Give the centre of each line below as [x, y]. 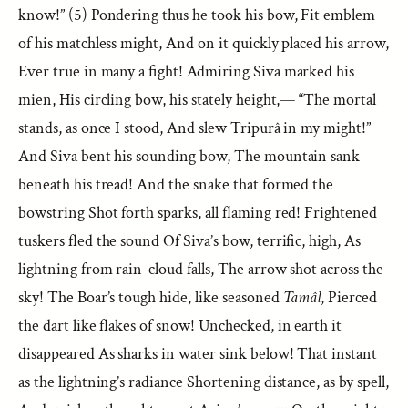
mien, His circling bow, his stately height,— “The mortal [197, 100]
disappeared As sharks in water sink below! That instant [198, 354]
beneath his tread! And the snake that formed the [176, 184]
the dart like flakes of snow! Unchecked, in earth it [180, 326]
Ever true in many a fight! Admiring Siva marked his [187, 71]
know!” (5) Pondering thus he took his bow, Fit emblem [197, 15]
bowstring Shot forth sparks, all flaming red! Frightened [198, 213]
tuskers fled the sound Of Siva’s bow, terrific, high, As [190, 241]
